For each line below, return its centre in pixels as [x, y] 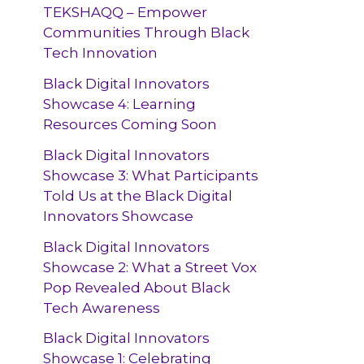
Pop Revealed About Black [137, 287]
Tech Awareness [102, 308]
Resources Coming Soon [130, 125]
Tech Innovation [101, 53]
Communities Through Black [147, 33]
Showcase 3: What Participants [151, 175]
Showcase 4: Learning [120, 104]
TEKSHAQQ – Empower [126, 13]
